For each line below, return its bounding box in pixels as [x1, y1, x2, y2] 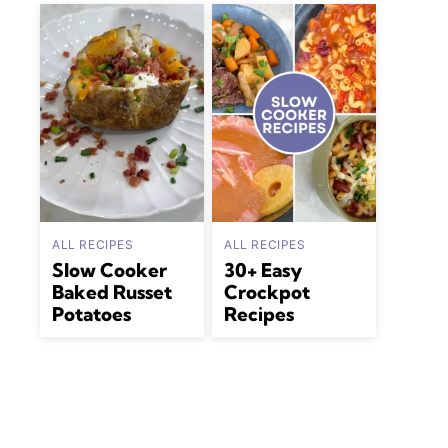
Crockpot [224, 280, 310, 305]
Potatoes [52, 302, 131, 327]
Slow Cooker [52, 258, 167, 283]
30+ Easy [224, 258, 302, 283]
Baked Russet [52, 280, 172, 305]
